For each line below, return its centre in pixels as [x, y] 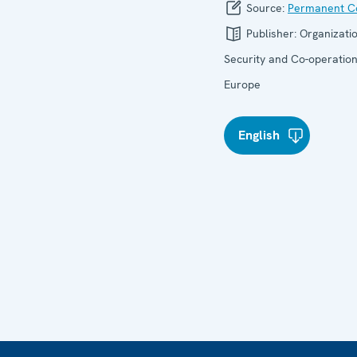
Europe [242, 84]
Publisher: [271, 33]
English [259, 135]
